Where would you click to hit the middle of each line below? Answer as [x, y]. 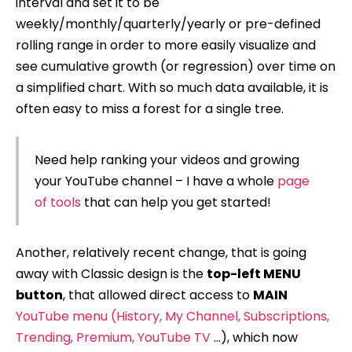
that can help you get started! [176, 202]
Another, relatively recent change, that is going [161, 253]
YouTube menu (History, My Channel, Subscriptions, [172, 317]
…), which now [254, 338]
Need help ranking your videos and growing [167, 159]
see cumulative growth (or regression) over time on [176, 66]
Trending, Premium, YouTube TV [113, 338]
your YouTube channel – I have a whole [156, 181]
